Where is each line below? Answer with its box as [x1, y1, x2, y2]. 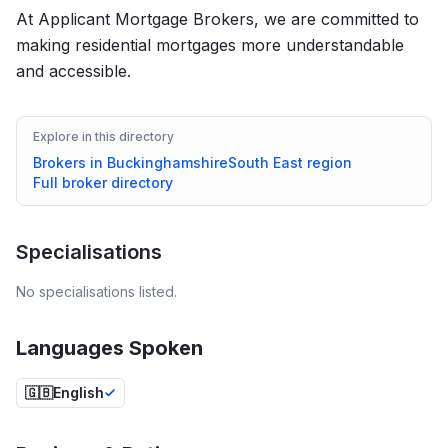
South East [228, 154, 303, 171]
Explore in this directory [33, 129, 174, 144]
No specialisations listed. [16, 283, 177, 300]
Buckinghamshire [107, 154, 228, 171]
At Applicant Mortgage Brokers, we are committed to [16, 9, 419, 29]
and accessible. [16, 61, 131, 81]
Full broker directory [33, 174, 173, 191]
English [53, 384, 104, 401]
